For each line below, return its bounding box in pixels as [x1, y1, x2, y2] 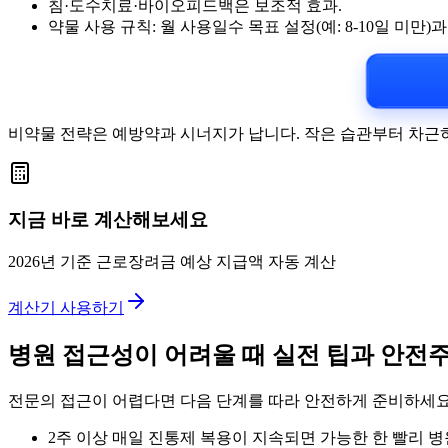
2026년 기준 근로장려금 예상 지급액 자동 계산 [8, 253, 336, 271]
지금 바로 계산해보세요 [8, 209, 208, 231]
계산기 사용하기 [8, 299, 124, 317]
